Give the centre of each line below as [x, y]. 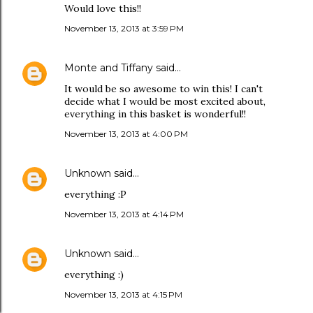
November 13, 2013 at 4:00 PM [126, 134]
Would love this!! [103, 8]
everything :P [95, 194]
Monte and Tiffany [109, 68]
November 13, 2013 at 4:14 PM [124, 214]
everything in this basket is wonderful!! [155, 114]
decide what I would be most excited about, [165, 101]
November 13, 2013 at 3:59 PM [124, 28]
